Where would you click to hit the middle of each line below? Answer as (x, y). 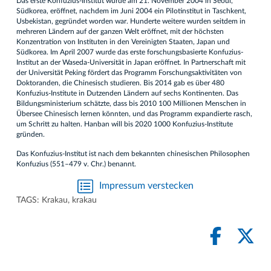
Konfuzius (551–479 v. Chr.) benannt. (76, 164)
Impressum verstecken (146, 186)
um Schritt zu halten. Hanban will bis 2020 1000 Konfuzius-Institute (125, 124)
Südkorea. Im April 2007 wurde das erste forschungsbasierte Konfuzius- (130, 52)
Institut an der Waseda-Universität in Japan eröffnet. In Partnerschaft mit (131, 62)
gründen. (31, 134)
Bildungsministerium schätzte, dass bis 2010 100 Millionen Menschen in (131, 103)
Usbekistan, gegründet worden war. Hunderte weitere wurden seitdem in (131, 21)
